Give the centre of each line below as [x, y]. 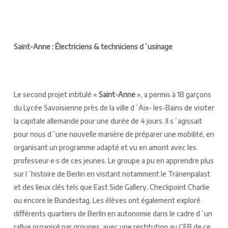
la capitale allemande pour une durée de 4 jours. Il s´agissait [108, 121]
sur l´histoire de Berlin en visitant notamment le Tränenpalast [112, 174]
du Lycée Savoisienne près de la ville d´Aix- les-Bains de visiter [114, 107]
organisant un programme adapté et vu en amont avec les [105, 147]
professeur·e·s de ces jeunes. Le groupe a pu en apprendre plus [113, 160]
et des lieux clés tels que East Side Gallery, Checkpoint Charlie [111, 187]
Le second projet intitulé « [56, 94]
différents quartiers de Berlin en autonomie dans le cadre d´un [113, 213]
